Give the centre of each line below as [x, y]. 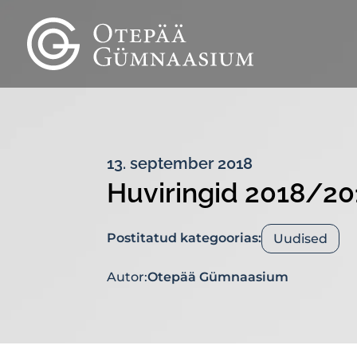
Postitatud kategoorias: [184, 237]
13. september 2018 [180, 163]
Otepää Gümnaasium [218, 277]
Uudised [301, 238]
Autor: [127, 277]
